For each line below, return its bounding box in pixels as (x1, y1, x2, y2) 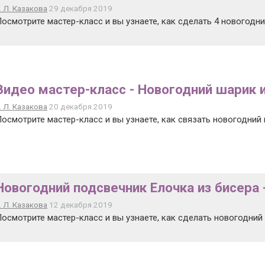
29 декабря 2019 (47, 4, 112, 13)
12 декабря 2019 (47, 200, 112, 209)
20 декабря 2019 (47, 102, 112, 111)
